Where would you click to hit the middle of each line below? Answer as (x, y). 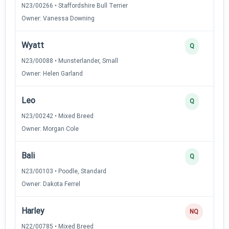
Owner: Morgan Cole (50, 129)
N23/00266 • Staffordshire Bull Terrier (75, 5)
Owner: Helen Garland (52, 73)
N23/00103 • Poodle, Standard (64, 171)
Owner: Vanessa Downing (58, 18)
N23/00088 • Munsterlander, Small (70, 61)
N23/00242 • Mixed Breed (58, 116)
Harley (33, 211)
